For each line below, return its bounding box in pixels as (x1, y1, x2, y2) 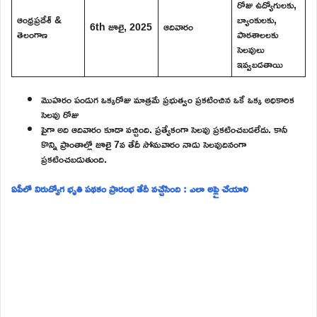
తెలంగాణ (17, 24, 47, 44)
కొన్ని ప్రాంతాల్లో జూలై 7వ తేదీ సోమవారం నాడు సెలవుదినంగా (41, 134, 246, 154)
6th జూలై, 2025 (90, 16, 152, 36)
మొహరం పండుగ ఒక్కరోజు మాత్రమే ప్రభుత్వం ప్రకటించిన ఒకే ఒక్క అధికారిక (41, 89, 294, 109)
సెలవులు (237, 39, 265, 59)
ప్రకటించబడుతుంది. (41, 149, 107, 168)
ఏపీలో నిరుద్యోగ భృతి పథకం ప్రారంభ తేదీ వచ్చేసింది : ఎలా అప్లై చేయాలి (11, 178, 248, 198)
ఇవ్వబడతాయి (237, 54, 283, 74)
